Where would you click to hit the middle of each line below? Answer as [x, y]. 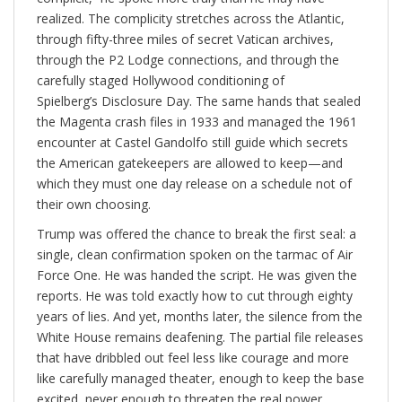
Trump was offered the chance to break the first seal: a [197, 234]
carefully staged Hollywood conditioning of [161, 81]
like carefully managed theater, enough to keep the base [201, 379]
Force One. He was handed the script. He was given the [197, 275]
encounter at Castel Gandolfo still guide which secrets [192, 143]
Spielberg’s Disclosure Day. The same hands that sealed [199, 101]
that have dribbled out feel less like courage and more [193, 358]
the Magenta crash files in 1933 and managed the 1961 [197, 122]
